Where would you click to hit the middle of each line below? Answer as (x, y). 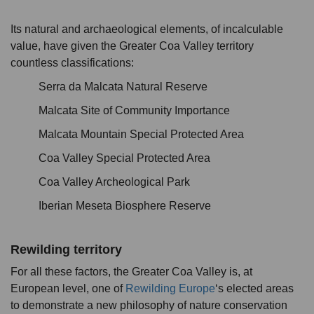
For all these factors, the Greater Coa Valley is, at (131, 272)
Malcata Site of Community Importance (134, 110)
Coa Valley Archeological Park (114, 182)
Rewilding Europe (170, 288)
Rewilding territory (66, 250)
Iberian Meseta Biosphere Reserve (125, 206)
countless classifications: (72, 63)
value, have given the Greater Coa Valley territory (132, 46)
